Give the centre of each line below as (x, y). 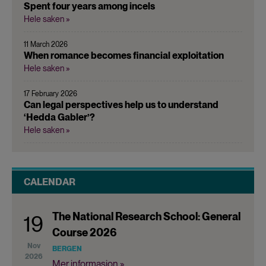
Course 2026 (85, 232)
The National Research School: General (146, 216)
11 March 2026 (46, 44)
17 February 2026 (50, 94)
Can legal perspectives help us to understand (121, 104)
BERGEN (67, 248)
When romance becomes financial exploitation (124, 55)
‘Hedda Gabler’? (59, 117)
